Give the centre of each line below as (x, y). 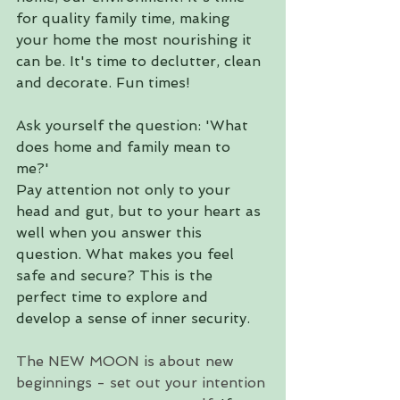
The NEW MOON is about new (127, 361)
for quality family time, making (125, 18)
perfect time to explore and (114, 297)
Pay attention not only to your (125, 190)
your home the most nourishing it (136, 40)
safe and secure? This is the (117, 275)
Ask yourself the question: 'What (134, 125)
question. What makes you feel (127, 254)
